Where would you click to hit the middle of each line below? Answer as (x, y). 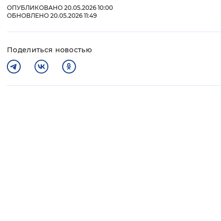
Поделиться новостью (50, 50)
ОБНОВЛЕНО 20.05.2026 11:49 (52, 16)
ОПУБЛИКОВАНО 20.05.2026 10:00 (60, 8)
